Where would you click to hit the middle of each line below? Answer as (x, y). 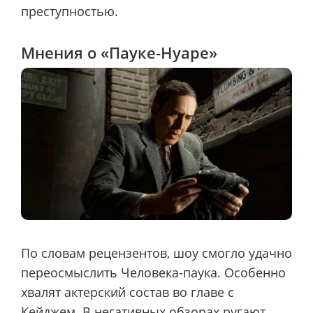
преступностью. (70, 12)
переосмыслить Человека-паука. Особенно (153, 272)
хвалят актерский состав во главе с (128, 292)
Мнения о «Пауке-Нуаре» (119, 52)
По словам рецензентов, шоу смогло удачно (156, 253)
